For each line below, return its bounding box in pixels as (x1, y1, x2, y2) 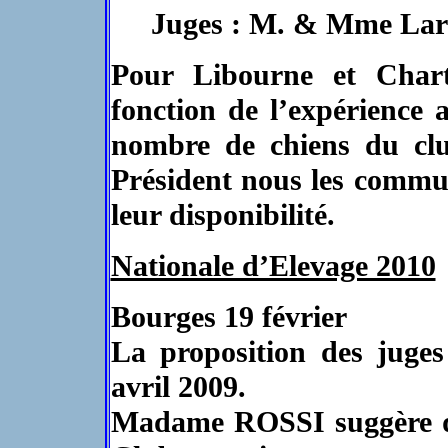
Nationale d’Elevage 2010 (110, 249, 436, 283)
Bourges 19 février (110, 300, 347, 334)
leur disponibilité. (110, 198, 335, 232)
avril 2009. (110, 370, 246, 404)
